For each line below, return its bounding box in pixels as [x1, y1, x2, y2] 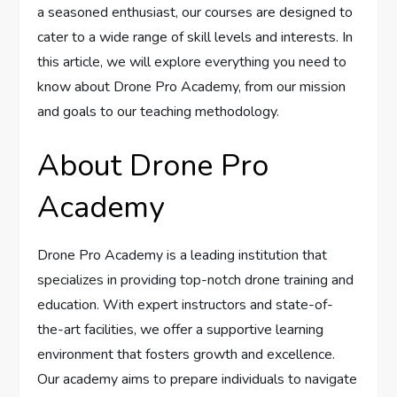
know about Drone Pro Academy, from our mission [37, 77, 346, 97]
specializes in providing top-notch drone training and [37, 270, 354, 291]
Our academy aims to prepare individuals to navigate [37, 370, 358, 390]
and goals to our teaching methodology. [37, 102, 280, 122]
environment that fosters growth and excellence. [37, 345, 336, 365]
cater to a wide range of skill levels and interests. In [37, 27, 354, 48]
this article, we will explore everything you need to [37, 52, 347, 73]
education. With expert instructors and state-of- [37, 295, 334, 315]
